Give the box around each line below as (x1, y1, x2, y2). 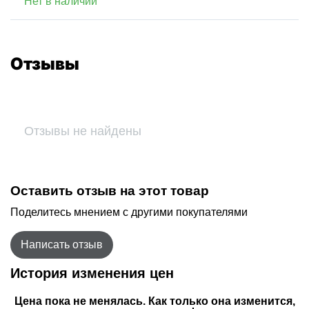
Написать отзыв (21, 239, 103, 251)
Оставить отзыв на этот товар (10, 183, 209, 199)
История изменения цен (10, 266, 174, 281)
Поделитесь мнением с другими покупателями (10, 206, 248, 219)
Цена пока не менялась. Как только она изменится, (14, 295, 295, 307)
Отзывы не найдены (24, 123, 141, 139)
